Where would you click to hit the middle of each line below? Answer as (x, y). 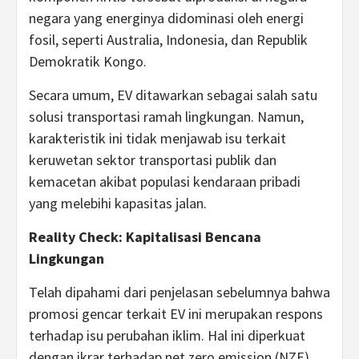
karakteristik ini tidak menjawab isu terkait (157, 138)
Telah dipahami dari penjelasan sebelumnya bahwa (179, 292)
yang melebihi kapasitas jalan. (118, 203)
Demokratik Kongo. (88, 61)
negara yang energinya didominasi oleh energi (166, 18)
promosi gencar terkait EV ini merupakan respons (176, 314)
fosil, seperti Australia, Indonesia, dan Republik (168, 40)
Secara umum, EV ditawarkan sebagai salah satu (173, 95)
